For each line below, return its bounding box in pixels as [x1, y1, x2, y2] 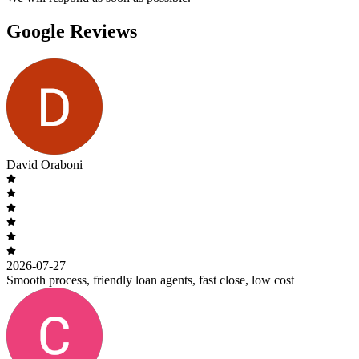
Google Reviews [6, 20, 137, 42]
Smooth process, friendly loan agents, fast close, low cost [6, 272, 294, 287]
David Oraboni [6, 157, 83, 171]
